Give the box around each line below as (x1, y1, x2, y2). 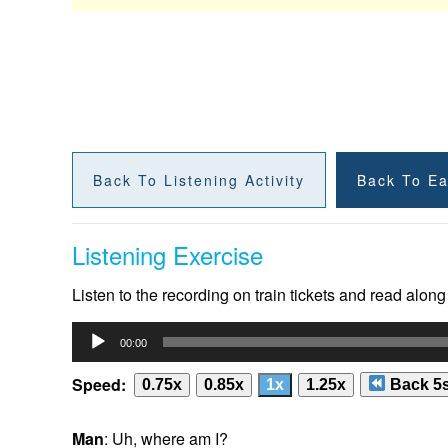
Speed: (72, 372, 126, 396)
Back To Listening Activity (93, 170, 305, 191)
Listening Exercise (72, 237, 263, 273)
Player (71, 345, 117, 369)
